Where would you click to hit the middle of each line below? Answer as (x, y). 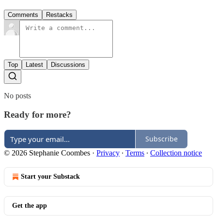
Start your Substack (50, 176)
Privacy (108, 153)
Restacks (59, 15)
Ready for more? (38, 114)
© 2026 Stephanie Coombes (47, 153)
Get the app (30, 205)
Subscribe (162, 139)
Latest (34, 65)
